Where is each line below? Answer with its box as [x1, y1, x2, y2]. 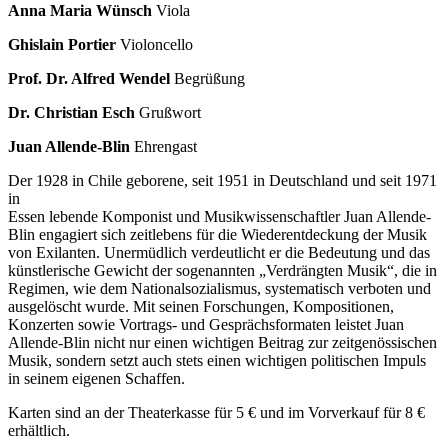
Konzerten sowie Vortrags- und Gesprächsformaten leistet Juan [8, 315, 404, 333]
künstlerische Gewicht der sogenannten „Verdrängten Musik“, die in [8, 261, 437, 279]
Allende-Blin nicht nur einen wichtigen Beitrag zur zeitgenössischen [8, 333, 437, 351]
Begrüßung [170, 69, 245, 87]
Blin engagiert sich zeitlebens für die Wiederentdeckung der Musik [8, 225, 427, 243]
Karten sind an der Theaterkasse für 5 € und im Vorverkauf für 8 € [8, 403, 425, 421]
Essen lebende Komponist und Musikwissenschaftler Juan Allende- [8, 207, 431, 225]
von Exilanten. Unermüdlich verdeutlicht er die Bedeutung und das [8, 243, 430, 261]
